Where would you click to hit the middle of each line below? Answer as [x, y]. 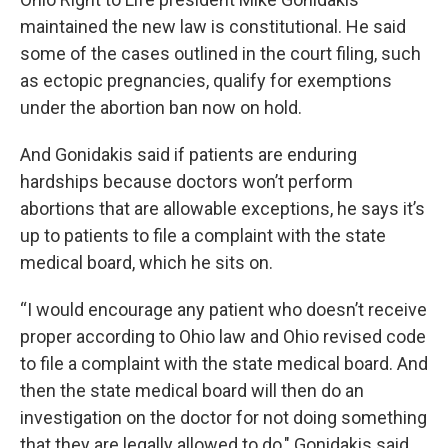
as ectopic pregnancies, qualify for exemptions [206, 80]
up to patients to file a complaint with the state [203, 235]
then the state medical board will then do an [192, 390]
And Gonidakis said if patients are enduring [188, 154]
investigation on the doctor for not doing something [223, 417]
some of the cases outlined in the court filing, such [220, 53]
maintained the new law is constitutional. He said [213, 26]
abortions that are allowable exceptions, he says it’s [222, 208]
